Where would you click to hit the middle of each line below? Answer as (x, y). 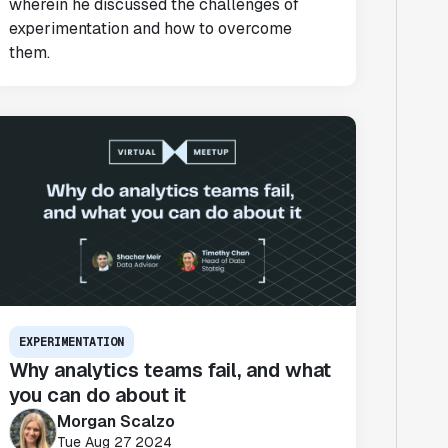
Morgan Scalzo (116, 421)
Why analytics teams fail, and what (170, 370)
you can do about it (98, 395)
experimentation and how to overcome (151, 28)
